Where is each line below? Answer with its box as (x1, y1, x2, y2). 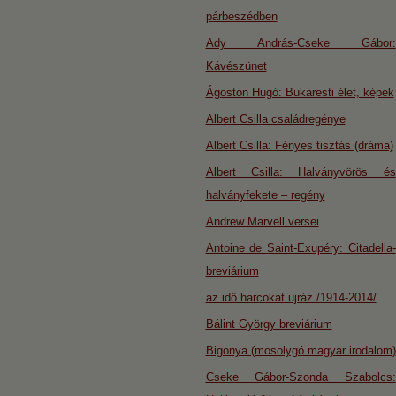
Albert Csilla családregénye (205, 112, 346, 126)
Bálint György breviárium (205, 317, 332, 331)
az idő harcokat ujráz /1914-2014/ (205, 291, 377, 304)
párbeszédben (205, 10, 278, 23)
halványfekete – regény (205, 188, 325, 202)
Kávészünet (205, 59, 267, 72)
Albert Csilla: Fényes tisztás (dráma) (205, 139, 393, 152)
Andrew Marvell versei (205, 215, 319, 228)
